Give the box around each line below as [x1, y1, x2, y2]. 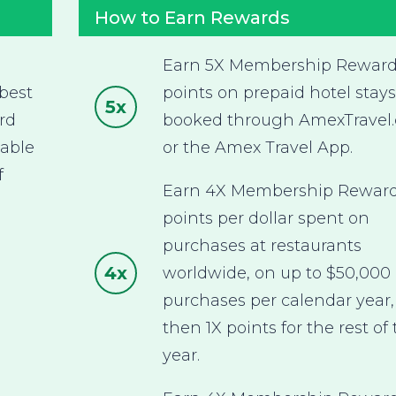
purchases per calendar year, [162, 290, 394, 310]
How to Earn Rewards [95, 6, 290, 28]
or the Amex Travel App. [162, 137, 353, 157]
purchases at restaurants [162, 235, 362, 255]
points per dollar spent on [162, 208, 369, 228]
